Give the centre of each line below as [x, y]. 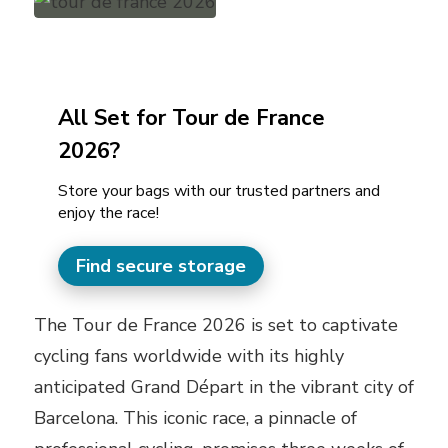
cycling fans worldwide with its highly [189, 355]
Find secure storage [161, 265]
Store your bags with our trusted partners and [219, 190]
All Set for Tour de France [191, 117]
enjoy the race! [108, 212]
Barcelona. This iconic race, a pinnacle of [195, 417]
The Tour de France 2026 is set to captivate [216, 324]
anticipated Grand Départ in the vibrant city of [224, 386]
